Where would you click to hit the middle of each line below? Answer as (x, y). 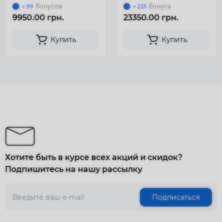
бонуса (160, 6)
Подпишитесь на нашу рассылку (74, 169)
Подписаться (176, 197)
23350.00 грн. (151, 18)
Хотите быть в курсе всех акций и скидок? (94, 157)
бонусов (49, 6)
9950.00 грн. (38, 18)
